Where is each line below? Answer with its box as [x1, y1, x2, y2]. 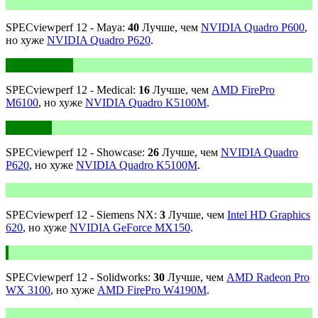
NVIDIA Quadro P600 [201, 21, 305, 34]
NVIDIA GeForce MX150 [70, 221, 190, 234]
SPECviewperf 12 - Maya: [6, 21, 128, 34]
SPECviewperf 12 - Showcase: [6, 146, 148, 159]
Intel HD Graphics [227, 209, 310, 221]
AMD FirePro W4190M [97, 284, 207, 297]
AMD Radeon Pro [226, 271, 309, 284]
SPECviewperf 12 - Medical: [6, 84, 138, 97]
